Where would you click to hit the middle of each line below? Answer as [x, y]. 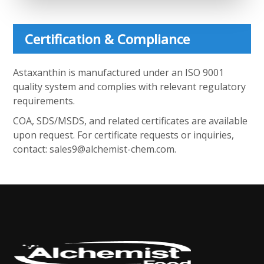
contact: [32, 149]
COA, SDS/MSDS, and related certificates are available [131, 121]
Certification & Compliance [108, 39]
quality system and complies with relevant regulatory [130, 87]
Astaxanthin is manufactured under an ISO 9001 [119, 72]
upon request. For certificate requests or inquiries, [124, 135]
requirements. [44, 101]
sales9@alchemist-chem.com [112, 149]
